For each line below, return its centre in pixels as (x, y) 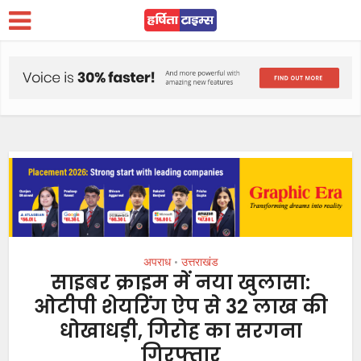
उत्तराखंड (199, 262)
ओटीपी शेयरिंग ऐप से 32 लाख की (180, 307)
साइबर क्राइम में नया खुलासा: (180, 283)
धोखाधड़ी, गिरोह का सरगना (180, 331)
